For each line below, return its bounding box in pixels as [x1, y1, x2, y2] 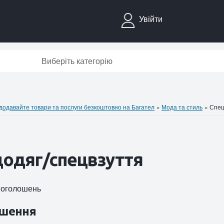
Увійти [138, 13, 162, 24]
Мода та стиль [161, 102, 202, 111]
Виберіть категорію [41, 55, 112, 66]
